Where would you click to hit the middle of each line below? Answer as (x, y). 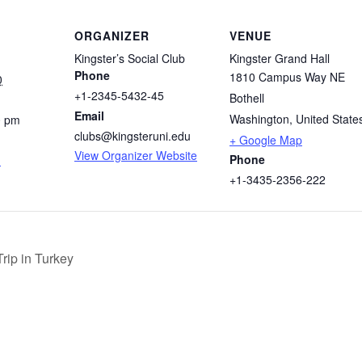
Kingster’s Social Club (130, 59)
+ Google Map (266, 140)
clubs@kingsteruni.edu (133, 136)
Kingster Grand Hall (280, 59)
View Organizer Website (136, 156)
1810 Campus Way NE (287, 77)
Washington (259, 119)
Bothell (247, 98)
